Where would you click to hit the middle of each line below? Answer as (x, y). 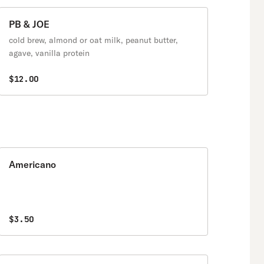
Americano (32, 164)
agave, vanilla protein (49, 53)
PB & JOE (29, 24)
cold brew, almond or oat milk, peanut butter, (93, 40)
